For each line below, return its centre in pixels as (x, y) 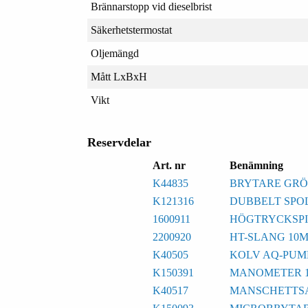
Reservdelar (119, 143)
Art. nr (169, 166)
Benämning (256, 166)
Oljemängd (114, 54)
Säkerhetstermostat (131, 30)
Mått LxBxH (119, 77)
